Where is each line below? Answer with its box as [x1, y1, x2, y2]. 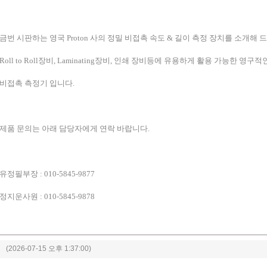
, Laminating [54, 56, 95, 65]
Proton [65, 33, 90, 42]
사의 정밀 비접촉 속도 [90, 33, 165, 42]
